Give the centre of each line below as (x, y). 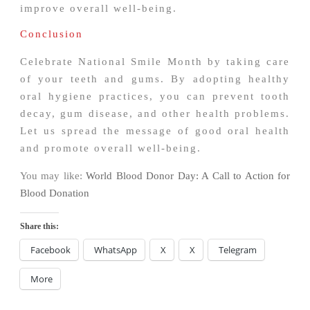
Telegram (238, 250)
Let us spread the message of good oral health (155, 131)
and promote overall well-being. (111, 148)
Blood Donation (55, 193)
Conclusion (52, 34)
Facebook (51, 250)
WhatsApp (116, 250)
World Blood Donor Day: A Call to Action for (188, 176)
